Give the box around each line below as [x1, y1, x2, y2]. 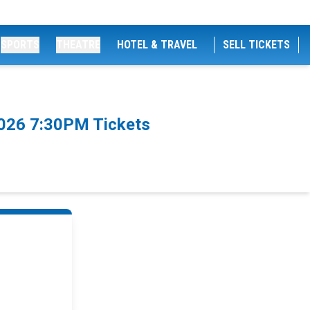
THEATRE [56, 38, 100, 51]
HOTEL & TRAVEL [117, 38, 197, 51]
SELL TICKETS [223, 38, 290, 51]
